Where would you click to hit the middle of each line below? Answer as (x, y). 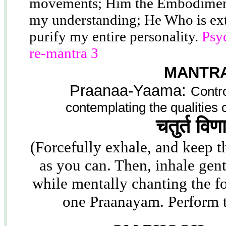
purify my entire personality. (116, 36)
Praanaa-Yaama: (130, 91)
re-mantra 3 (64, 53)
